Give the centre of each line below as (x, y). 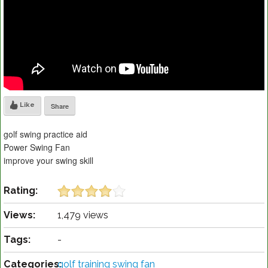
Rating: (21, 191)
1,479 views (83, 215)
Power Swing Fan (37, 147)
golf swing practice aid (45, 134)
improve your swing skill (48, 161)
